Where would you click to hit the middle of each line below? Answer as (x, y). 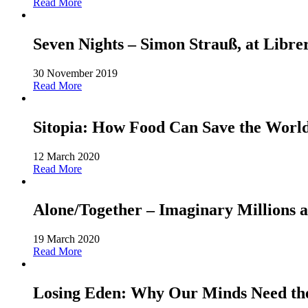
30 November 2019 (75, 73)
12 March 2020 (66, 156)
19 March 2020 (66, 239)
